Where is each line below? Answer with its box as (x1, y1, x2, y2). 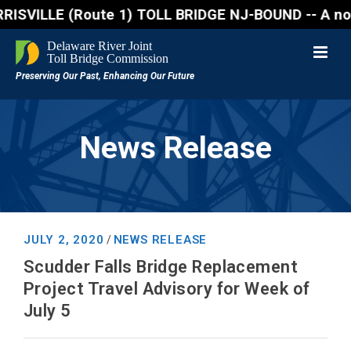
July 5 (24, 301, 71, 320)
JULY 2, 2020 (24, 233, 104, 247)
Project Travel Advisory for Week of (24, 279, 310, 299)
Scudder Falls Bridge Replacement (24, 257, 299, 277)
